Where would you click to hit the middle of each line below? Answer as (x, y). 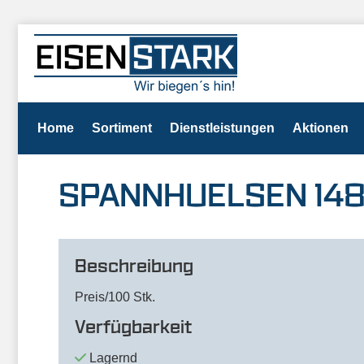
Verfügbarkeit (133, 327)
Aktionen (321, 128)
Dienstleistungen (222, 128)
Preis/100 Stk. (115, 297)
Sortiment (122, 128)
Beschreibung (134, 266)
